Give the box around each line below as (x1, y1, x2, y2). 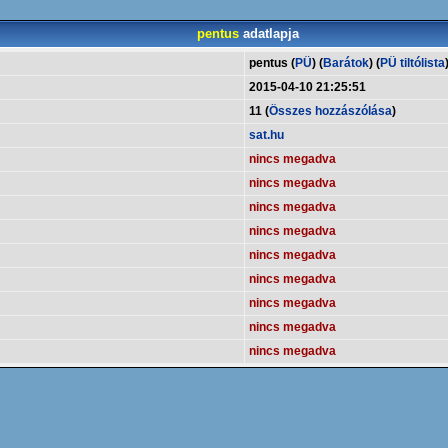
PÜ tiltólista (380, 56, 445, 70)
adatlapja (239, 26, 299, 41)
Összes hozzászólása (269, 104, 392, 118)
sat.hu (249, 128, 284, 142)
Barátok (323, 56, 369, 70)
